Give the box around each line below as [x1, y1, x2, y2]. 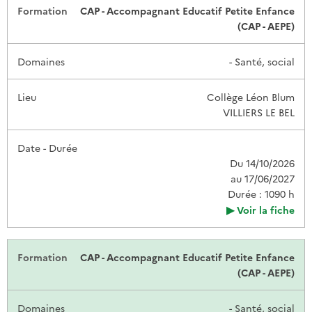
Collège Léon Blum [207, 89, 295, 104]
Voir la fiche [237, 202, 295, 217]
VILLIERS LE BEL [223, 104, 295, 119]
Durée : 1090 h [228, 186, 295, 201]
